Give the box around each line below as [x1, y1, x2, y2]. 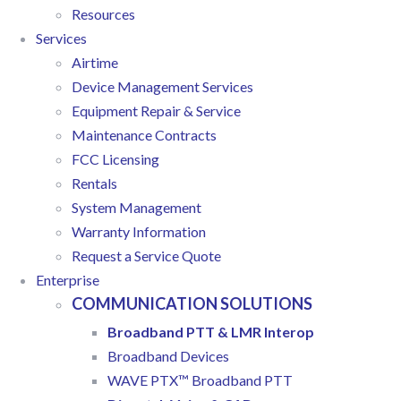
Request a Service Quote [72, 247, 221, 265]
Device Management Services [72, 78, 253, 96]
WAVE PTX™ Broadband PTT [107, 371, 293, 389]
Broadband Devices [107, 347, 229, 365]
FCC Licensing [72, 150, 159, 168]
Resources [72, 5, 135, 23]
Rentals [72, 175, 117, 192]
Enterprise [36, 271, 99, 289]
